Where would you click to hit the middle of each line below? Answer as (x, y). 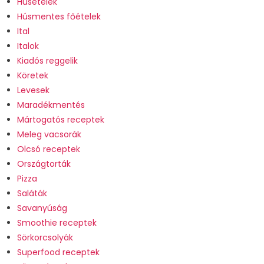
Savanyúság (42, 208)
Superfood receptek (58, 252)
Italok (28, 46)
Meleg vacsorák (49, 134)
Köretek (32, 75)
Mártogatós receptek (60, 119)
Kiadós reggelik (47, 60)
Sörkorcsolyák (45, 237)
